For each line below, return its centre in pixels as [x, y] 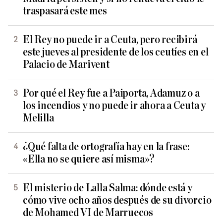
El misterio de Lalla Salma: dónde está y [108, 188]
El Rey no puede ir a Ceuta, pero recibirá [110, 40]
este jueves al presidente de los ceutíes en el [116, 52]
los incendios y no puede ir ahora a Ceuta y [114, 106]
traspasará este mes [65, 11]
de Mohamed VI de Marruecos [88, 213]
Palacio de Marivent [66, 64]
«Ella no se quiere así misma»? [89, 159]
